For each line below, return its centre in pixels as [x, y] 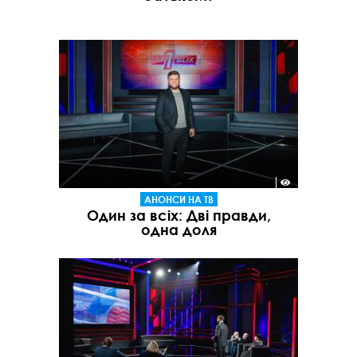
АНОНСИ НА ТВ [178, 199]
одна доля [178, 229]
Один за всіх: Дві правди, [178, 215]
